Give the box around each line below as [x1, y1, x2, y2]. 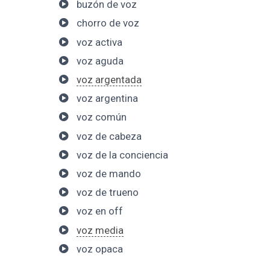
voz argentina [76, 92, 138, 105]
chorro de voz [76, 17, 139, 30]
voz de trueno [76, 186, 139, 199]
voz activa [76, 36, 122, 48]
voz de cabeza [76, 130, 142, 142]
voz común [76, 111, 127, 124]
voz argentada [76, 74, 142, 86]
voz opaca [76, 242, 123, 255]
